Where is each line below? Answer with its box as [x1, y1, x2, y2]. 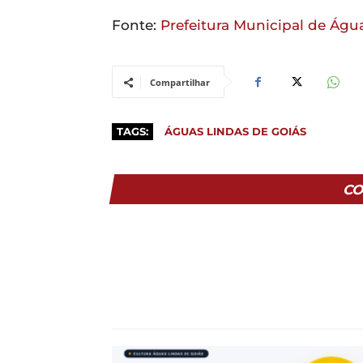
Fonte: [112, 16, 160, 33]
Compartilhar [150, 75, 210, 88]
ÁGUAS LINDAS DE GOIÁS [164, 124, 306, 138]
